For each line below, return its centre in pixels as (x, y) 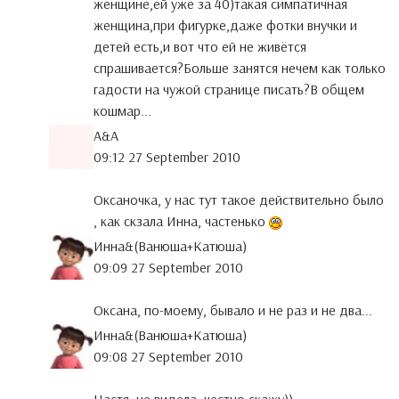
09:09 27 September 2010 (168, 268)
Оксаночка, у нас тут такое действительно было (239, 200)
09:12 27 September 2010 (167, 157)
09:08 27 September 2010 (168, 357)
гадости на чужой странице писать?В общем (229, 90)
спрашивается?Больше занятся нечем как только (240, 68)
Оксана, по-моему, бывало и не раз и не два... (233, 310)
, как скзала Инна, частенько (181, 221)
